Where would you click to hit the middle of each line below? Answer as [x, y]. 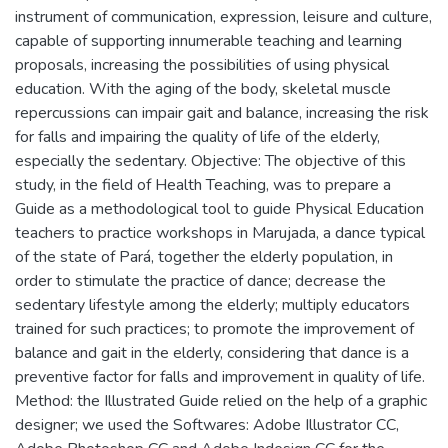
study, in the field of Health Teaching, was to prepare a [203, 184]
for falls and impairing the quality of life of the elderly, [197, 136]
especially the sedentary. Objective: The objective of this [210, 160]
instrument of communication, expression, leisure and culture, [223, 16]
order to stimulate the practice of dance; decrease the [200, 280]
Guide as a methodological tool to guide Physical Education [219, 208]
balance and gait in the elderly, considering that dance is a [212, 352]
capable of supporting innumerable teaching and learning [208, 40]
